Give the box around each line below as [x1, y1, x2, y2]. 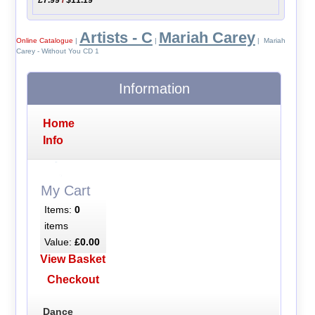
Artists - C [79, 29, 153, 47]
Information [118, 81, 190, 97]
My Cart [41, 182, 91, 198]
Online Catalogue [15, 37, 73, 45]
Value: [44, 236, 75, 248]
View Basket [40, 253, 106, 266]
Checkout [46, 274, 99, 286]
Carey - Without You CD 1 [15, 47, 99, 56]
